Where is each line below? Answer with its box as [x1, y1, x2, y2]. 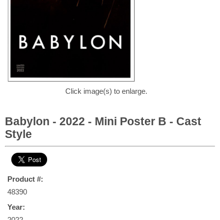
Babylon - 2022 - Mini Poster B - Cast [5, 115, 201, 128]
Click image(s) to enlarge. [65, 87, 147, 95]
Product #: [7, 175, 43, 183]
